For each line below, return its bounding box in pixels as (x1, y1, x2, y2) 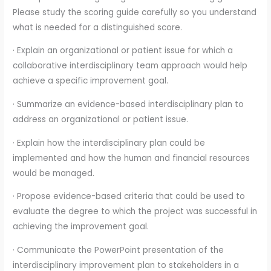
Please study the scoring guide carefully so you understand (13, 6, 257, 18)
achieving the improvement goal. (13, 221, 149, 233)
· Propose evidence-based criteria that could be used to (13, 191, 246, 203)
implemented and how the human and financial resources (13, 152, 250, 164)
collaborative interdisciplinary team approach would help (13, 60, 248, 72)
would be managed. (13, 167, 95, 179)
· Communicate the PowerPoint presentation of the (13, 244, 224, 256)
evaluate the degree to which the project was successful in (13, 206, 258, 218)
